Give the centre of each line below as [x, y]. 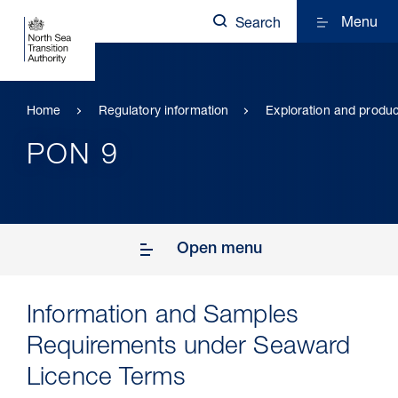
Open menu [219, 250]
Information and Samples [162, 317]
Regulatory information [163, 112]
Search [258, 25]
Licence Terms [106, 379]
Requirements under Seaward [189, 348]
